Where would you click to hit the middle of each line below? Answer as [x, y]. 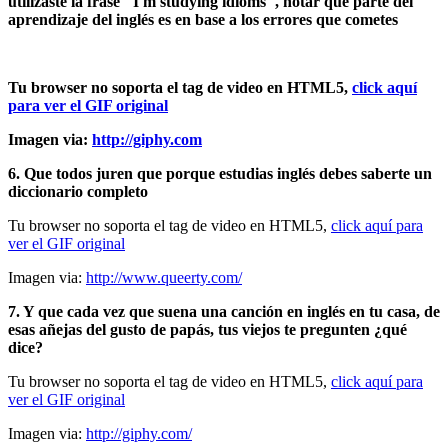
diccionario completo [78, 191]
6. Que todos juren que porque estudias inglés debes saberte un [220, 173]
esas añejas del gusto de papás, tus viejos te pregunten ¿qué [207, 329]
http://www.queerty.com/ [164, 277]
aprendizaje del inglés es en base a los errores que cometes [203, 19]
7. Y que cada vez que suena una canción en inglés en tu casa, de [224, 311]
